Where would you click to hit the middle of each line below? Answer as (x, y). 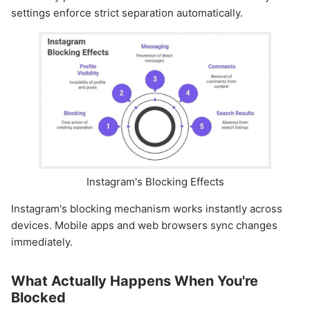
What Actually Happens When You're (135, 281)
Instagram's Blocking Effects (155, 182)
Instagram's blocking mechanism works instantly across (147, 209)
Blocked (38, 298)
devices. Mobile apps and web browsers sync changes (144, 226)
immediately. (42, 242)
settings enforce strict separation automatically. (127, 13)
